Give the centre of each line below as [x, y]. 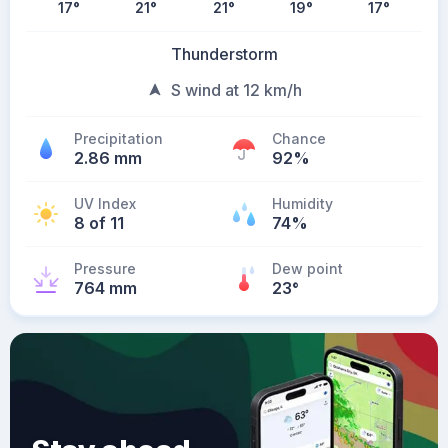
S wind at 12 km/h [236, 90]
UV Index [105, 203]
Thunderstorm [224, 54]
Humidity [302, 203]
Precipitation [118, 138]
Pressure [105, 268]
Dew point [307, 268]
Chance [299, 138]
